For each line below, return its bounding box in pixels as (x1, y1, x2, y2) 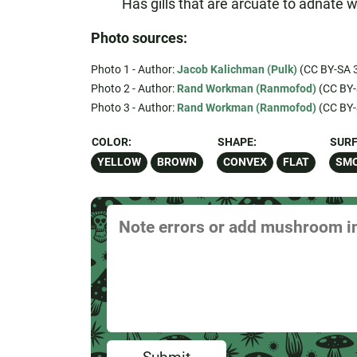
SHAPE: (217, 135, 257, 149)
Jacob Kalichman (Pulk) (176, 63, 297, 76)
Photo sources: (90, 29, 187, 46)
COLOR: (91, 135, 131, 149)
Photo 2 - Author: (90, 82, 177, 95)
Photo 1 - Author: (90, 63, 177, 76)
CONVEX (222, 155, 267, 169)
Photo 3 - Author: (90, 101, 177, 114)
